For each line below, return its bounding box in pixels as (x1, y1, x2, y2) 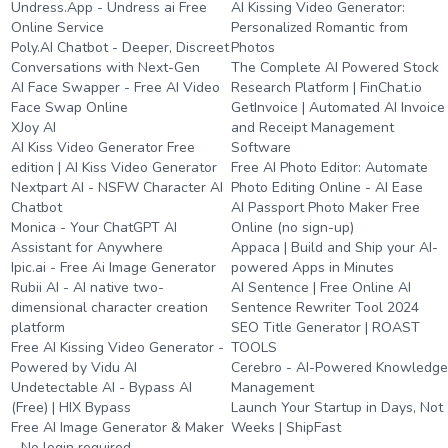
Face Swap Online (11, 98, 128, 117)
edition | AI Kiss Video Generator (11, 158, 217, 177)
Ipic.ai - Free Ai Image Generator (11, 258, 216, 277)
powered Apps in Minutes (231, 258, 395, 277)
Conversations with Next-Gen (11, 58, 200, 77)
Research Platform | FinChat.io (231, 78, 423, 97)
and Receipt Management (231, 118, 395, 137)
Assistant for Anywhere (11, 238, 163, 257)
